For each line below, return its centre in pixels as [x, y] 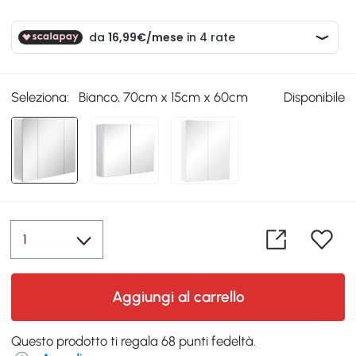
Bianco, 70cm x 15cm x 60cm [164, 97]
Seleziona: [41, 97]
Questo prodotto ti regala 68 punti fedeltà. [134, 341]
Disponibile [314, 97]
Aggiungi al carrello [178, 297]
